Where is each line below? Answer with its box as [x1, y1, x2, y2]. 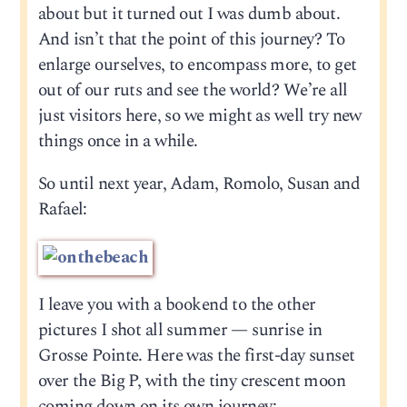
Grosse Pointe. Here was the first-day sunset [37, 342, 355, 369]
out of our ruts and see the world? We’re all [37, 77, 348, 104]
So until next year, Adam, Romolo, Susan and [37, 171, 361, 198]
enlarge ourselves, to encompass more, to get [37, 52, 357, 79]
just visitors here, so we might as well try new [37, 103, 362, 130]
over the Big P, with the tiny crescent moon [37, 367, 346, 394]
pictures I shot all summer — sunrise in [37, 316, 323, 343]
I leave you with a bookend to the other [37, 291, 316, 318]
